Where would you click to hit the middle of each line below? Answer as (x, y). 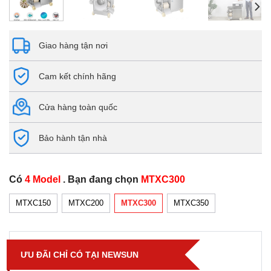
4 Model (44, 179)
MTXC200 (86, 203)
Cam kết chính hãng (77, 76)
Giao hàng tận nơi (73, 45)
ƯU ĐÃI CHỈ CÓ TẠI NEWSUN (80, 254)
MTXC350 (191, 203)
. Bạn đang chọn (102, 179)
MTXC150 (33, 203)
